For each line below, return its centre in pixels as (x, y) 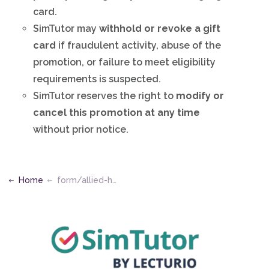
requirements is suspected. (97, 79)
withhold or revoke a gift (160, 28)
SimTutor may (66, 28)
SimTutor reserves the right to (105, 95)
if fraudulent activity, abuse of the (139, 45)
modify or (200, 95)
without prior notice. (81, 129)
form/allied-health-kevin (84, 180)
